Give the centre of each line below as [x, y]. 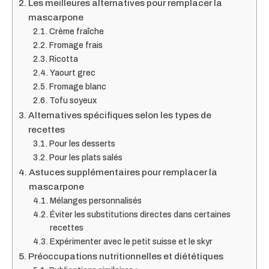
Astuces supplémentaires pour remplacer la [123, 172]
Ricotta [63, 59]
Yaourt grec [72, 73]
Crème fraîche [76, 31]
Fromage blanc [77, 86]
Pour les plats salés [86, 157]
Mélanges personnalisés [95, 201]
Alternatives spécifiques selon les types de [120, 115]
